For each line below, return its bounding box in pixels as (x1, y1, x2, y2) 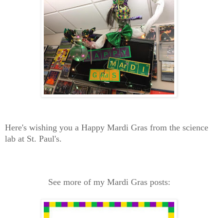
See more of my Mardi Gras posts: (48, 177, 170, 187)
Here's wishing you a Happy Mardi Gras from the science (5, 122, 208, 132)
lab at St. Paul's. (5, 133, 62, 144)
